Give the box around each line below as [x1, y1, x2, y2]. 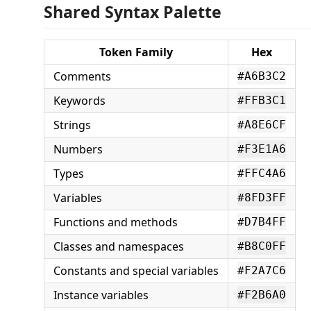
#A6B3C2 [237, 69, 286, 83]
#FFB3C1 [237, 94, 286, 107]
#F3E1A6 [237, 142, 286, 155]
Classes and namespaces [53, 239, 184, 254]
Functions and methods [53, 215, 178, 230]
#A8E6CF [237, 118, 286, 131]
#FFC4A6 [237, 167, 286, 180]
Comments [53, 69, 111, 84]
